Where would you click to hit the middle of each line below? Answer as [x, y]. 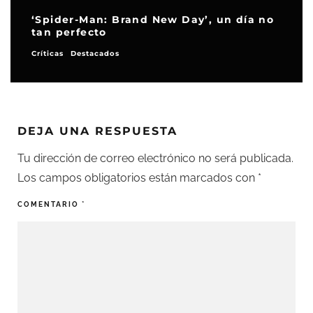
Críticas [48, 54]
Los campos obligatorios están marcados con [138, 178]
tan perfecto [69, 32]
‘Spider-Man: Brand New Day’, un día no [153, 20]
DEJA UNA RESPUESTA [97, 131]
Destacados [95, 54]
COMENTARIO [50, 205]
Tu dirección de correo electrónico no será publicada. [155, 159]
